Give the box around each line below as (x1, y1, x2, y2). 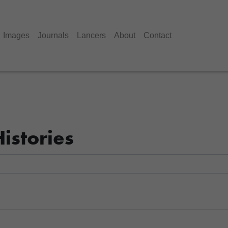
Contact (144, 31, 172, 40)
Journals (38, 31, 69, 40)
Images (3, 31, 30, 40)
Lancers (77, 31, 106, 40)
